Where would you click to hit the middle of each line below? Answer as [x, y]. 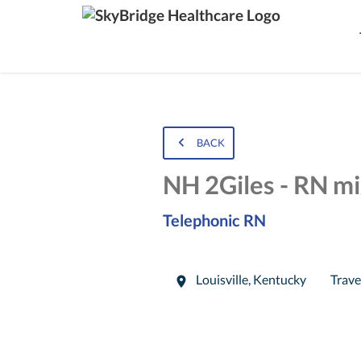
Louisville [220, 280]
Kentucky [279, 280]
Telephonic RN [214, 220]
